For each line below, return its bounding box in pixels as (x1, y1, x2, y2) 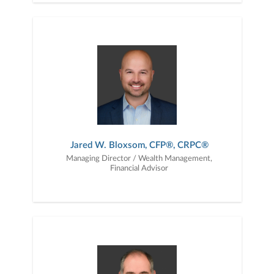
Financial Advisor (110, 165, 168, 173)
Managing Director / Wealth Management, (66, 155, 212, 163)
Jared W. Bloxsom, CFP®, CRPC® (70, 141, 209, 150)
